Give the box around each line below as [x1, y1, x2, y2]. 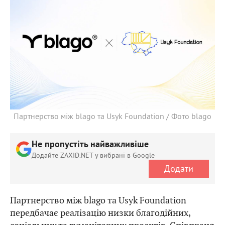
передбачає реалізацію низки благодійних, [10, 206, 190, 218]
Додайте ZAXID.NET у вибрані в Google [32, 150, 155, 160]
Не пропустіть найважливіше [32, 139, 149, 151]
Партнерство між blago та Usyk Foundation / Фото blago [14, 110, 211, 121]
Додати [164, 163, 193, 175]
